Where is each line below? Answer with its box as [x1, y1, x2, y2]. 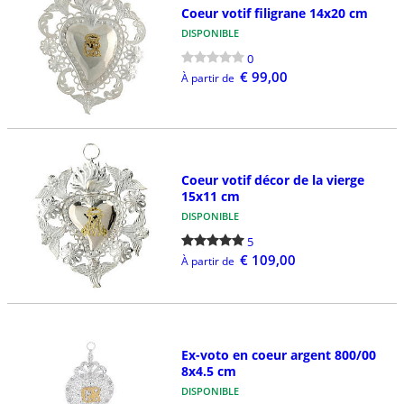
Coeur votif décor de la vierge [180, 171, 364, 189]
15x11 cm [180, 188, 240, 206]
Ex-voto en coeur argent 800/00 [180, 345, 376, 363]
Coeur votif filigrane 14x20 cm [180, 5, 368, 23]
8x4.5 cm [180, 362, 236, 380]
